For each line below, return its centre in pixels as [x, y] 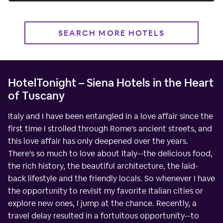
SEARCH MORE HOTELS [111, 33]
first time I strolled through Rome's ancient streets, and [110, 128]
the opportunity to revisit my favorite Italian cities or [106, 191]
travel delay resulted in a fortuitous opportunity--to [104, 216]
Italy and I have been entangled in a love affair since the [111, 116]
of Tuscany [36, 95]
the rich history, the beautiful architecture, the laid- [103, 166]
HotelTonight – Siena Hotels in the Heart [111, 82]
